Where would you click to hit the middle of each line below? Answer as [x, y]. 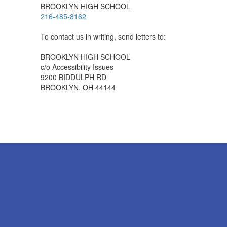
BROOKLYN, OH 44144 [78, 87]
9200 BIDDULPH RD [73, 77]
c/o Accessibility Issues [77, 67]
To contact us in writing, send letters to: [103, 36]
